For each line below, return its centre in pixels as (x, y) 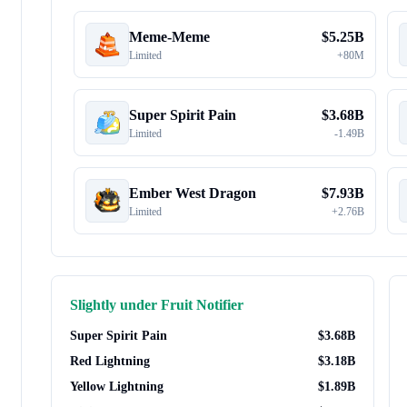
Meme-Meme (169, 37)
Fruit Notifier (202, 305)
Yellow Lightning (117, 387)
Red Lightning (110, 361)
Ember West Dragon (193, 193)
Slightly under (115, 305)
